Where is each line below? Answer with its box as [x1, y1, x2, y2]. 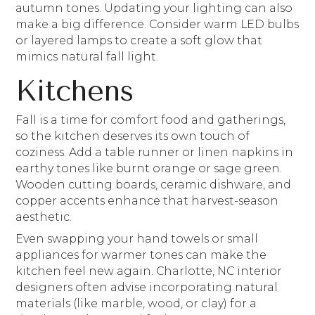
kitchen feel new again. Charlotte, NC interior [15, 264, 283, 278]
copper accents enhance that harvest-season [15, 194, 279, 207]
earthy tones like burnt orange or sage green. [15, 162, 283, 175]
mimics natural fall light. [15, 49, 162, 63]
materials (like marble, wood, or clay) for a [15, 296, 257, 310]
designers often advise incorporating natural [15, 280, 278, 294]
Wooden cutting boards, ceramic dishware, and [15, 178, 292, 191]
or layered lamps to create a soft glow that [15, 33, 263, 47]
